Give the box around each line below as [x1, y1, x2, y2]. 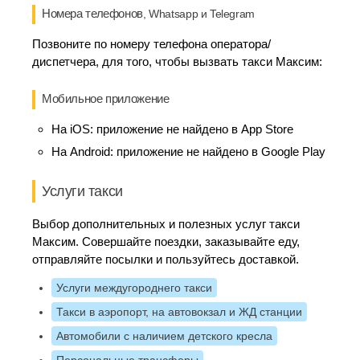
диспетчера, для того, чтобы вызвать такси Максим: [32, 55, 322, 68]
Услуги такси [42, 183, 123, 199]
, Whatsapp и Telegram [142, 7, 255, 20]
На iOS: [51, 122, 96, 136]
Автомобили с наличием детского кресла [56, 329, 272, 342]
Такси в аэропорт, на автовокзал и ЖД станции [56, 305, 302, 318]
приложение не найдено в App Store [96, 122, 293, 136]
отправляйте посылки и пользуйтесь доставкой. [32, 252, 299, 266]
